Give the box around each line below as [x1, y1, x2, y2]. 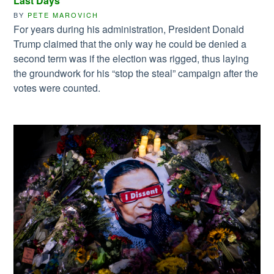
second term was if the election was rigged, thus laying [13, 51, 250, 66]
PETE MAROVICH [28, 10, 99, 20]
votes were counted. [13, 81, 101, 95]
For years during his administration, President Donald [13, 22, 245, 37]
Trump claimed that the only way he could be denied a [13, 37, 247, 51]
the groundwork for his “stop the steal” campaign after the [13, 66, 259, 81]
